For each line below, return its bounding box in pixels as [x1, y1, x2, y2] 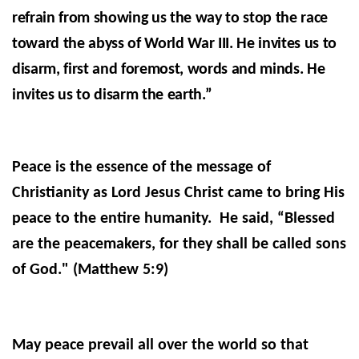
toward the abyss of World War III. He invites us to [12, 35, 337, 52]
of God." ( [12, 261, 78, 278]
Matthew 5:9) [78, 261, 168, 278]
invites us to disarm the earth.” [12, 87, 212, 103]
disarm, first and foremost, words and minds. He [12, 61, 325, 78]
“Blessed [277, 210, 335, 227]
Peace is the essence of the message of [12, 159, 271, 175]
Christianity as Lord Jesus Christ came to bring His [12, 184, 345, 201]
